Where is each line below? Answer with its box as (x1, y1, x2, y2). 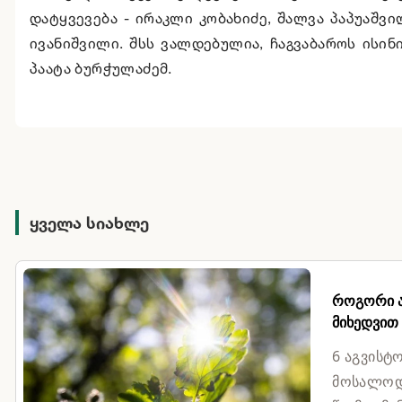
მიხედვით (332, 311, 399, 332)
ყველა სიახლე (30, 212, 149, 232)
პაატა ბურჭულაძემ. (30, 58, 172, 77)
